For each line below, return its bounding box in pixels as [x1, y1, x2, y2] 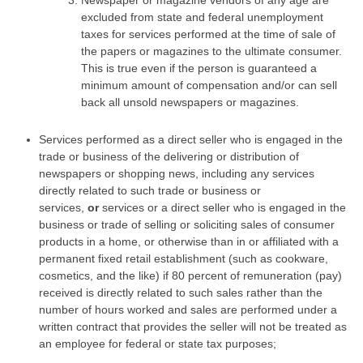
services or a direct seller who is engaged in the [99, 201, 346, 214]
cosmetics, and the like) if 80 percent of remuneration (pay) [39, 269, 342, 282]
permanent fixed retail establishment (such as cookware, [39, 252, 328, 265]
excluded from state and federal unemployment [81, 10, 323, 23]
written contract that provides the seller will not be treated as [39, 320, 347, 333]
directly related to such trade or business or [39, 184, 261, 197]
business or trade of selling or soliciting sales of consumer [39, 218, 335, 231]
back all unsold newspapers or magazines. [81, 95, 299, 109]
